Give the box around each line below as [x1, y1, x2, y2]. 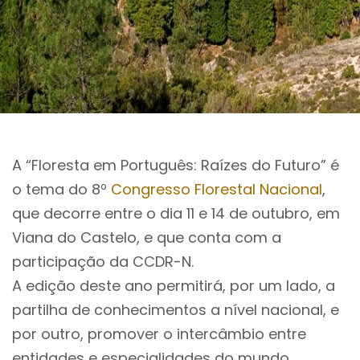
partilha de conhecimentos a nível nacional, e [12, 300, 339, 320]
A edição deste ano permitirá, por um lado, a [12, 276, 335, 296]
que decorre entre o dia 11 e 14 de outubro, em [12, 203, 340, 223]
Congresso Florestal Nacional [111, 179, 322, 199]
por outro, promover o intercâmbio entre [12, 324, 306, 344]
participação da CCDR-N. [12, 252, 194, 272]
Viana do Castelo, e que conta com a [12, 227, 281, 247]
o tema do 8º [12, 179, 111, 199]
